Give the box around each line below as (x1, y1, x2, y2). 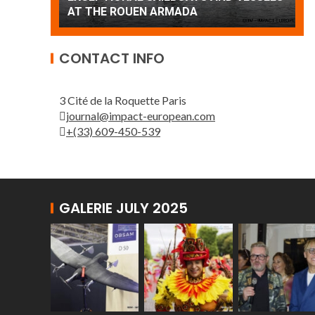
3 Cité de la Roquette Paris (59, 94, 186, 107)
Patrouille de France (73, 5, 182, 18)
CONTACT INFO (59, 49, 165, 68)
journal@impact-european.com (66, 109, 215, 122)
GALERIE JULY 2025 (59, 198, 188, 218)
